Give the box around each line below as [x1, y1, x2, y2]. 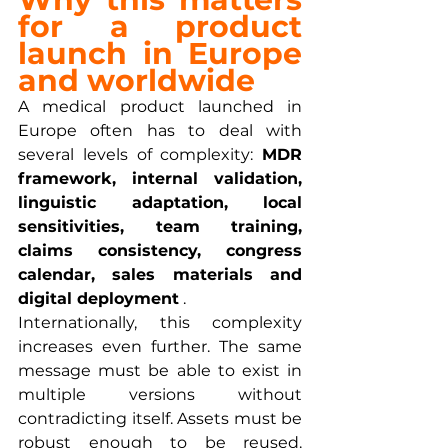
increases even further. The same [18, 336, 302, 356]
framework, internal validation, [18, 168, 302, 188]
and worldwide [18, 61, 255, 99]
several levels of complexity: [18, 144, 262, 164]
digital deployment [18, 288, 179, 308]
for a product [18, 7, 302, 45]
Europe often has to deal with [18, 120, 302, 140]
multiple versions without [18, 384, 302, 404]
